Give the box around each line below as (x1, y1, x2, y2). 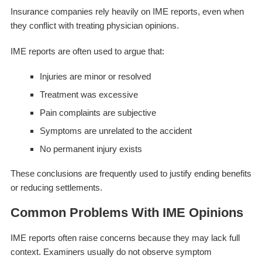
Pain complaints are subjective (39, 107, 156, 118)
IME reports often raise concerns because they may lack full (10, 232, 240, 243)
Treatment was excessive (39, 89, 138, 99)
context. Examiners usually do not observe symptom (10, 246, 212, 257)
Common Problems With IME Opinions (10, 205, 243, 220)
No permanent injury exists (39, 143, 142, 154)
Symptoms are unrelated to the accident (39, 125, 192, 136)
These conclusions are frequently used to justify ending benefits (10, 168, 251, 178)
